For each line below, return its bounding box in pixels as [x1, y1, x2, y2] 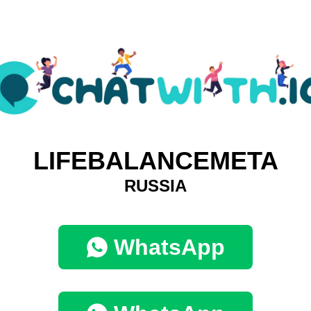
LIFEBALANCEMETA [33, 146, 278, 176]
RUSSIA [124, 176, 187, 196]
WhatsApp [114, 235, 225, 260]
